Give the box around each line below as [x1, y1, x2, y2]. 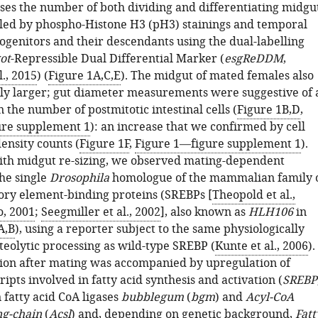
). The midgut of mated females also [120, 67, 314, 84]
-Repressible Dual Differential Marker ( [10, 50, 224, 67]
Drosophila [49, 170, 109, 187]
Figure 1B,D [236, 102, 300, 119]
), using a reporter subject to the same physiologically [14, 221, 305, 238]
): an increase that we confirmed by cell [89, 119, 305, 136]
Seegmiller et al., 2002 [40, 204, 160, 221]
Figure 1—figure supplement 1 [134, 136, 301, 153]
